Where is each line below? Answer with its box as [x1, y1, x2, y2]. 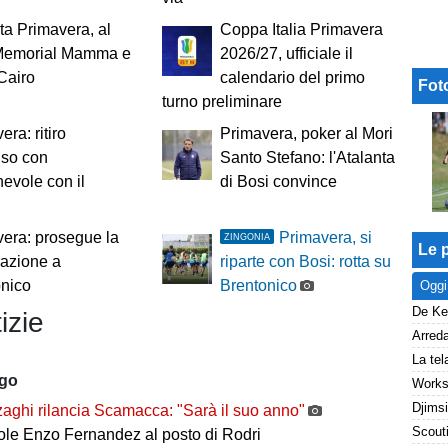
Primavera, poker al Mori [219, 125, 393, 143]
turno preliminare [161, 93, 282, 111]
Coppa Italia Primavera [219, 21, 383, 39]
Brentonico [219, 277, 297, 295]
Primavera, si [278, 229, 372, 247]
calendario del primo [219, 69, 365, 87]
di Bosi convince [219, 173, 337, 191]
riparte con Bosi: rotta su [219, 253, 391, 271]
